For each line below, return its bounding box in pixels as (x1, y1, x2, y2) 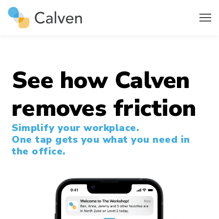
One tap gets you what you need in (12, 133, 190, 146)
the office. (12, 145, 66, 158)
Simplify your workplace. (12, 121, 139, 134)
